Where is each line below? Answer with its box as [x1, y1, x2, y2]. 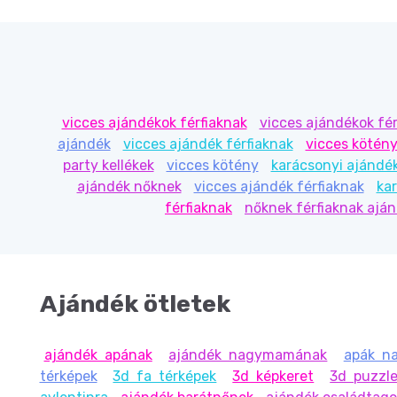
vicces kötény [166, 157, 259, 175]
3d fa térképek [113, 368, 217, 385]
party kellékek [62, 157, 154, 175]
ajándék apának [43, 346, 152, 364]
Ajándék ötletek [39, 290, 230, 319]
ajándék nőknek [76, 178, 182, 196]
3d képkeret [232, 368, 315, 385]
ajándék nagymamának [168, 346, 328, 364]
